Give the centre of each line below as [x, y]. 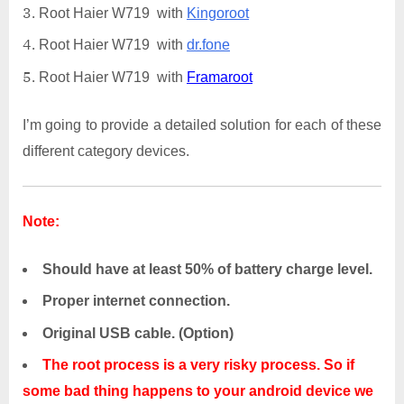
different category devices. [106, 151]
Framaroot [220, 77]
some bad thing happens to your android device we [198, 390]
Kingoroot [218, 14]
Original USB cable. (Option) [138, 333]
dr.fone [208, 45]
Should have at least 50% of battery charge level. [207, 269]
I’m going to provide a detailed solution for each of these [202, 124]
